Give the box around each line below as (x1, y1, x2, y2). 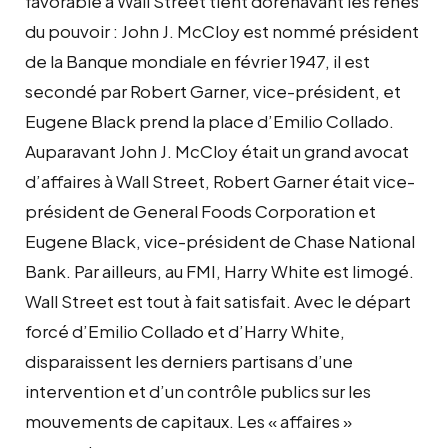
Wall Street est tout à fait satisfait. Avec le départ (25, 289, 411, 312)
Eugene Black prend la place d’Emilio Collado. (25, 109, 394, 132)
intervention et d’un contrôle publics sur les (25, 379, 371, 402)
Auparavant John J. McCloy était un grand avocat (25, 139, 409, 162)
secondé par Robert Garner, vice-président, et (25, 79, 401, 102)
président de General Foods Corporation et (25, 199, 376, 222)
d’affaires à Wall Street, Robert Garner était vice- (25, 169, 415, 192)
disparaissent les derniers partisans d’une (25, 349, 353, 372)
